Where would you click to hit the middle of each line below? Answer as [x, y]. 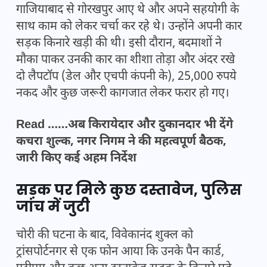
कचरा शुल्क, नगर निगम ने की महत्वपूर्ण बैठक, [121, 142]
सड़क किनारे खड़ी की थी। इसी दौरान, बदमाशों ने [119, 44]
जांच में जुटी [53, 207]
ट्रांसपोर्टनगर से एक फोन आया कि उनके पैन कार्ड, [120, 252]
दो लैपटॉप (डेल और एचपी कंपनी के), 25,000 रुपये [126, 77]
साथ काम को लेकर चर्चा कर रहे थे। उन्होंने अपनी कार [129, 27]
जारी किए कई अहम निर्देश [76, 159]
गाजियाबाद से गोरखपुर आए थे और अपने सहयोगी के [128, 10]
